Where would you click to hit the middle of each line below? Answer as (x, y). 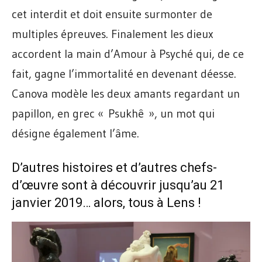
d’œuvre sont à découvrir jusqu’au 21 (118, 185)
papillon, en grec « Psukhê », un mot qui (113, 114)
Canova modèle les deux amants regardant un (126, 94)
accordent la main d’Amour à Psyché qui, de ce (128, 54)
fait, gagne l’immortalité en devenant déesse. (124, 74)
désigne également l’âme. (75, 134)
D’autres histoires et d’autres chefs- (114, 168)
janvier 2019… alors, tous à (89, 203)
